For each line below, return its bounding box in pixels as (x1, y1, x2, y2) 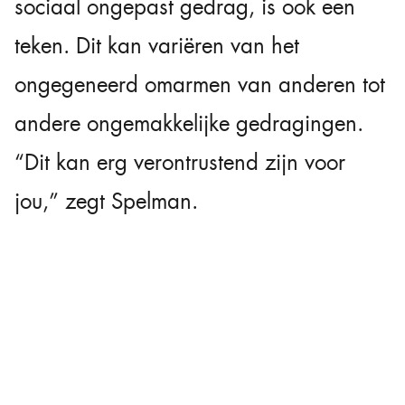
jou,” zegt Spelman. (14, 186, 198, 216)
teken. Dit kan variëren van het (14, 31, 299, 61)
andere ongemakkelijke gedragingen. (14, 108, 363, 138)
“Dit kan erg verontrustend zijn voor (14, 147, 345, 177)
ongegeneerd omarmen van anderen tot (14, 70, 385, 99)
